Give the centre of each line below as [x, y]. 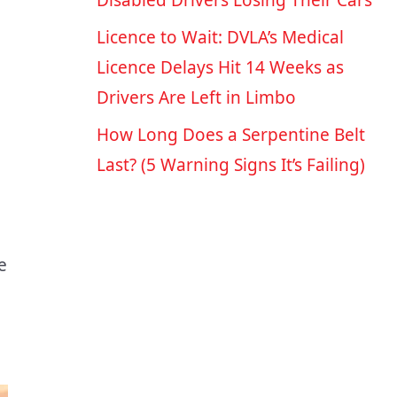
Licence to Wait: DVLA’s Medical [220, 38]
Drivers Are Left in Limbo [196, 98]
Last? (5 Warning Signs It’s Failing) [230, 165]
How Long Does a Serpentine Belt [230, 135]
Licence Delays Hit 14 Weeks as [220, 68]
